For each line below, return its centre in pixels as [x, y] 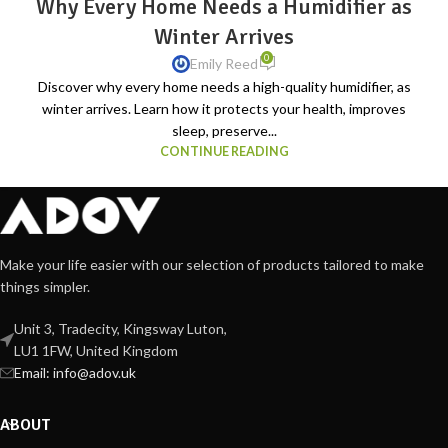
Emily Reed [223, 64]
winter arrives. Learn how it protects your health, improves [224, 109]
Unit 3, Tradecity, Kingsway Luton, [120, 329]
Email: [33, 373]
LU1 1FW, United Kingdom [96, 351]
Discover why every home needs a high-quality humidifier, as [224, 87]
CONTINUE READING [224, 152]
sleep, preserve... [224, 131]
